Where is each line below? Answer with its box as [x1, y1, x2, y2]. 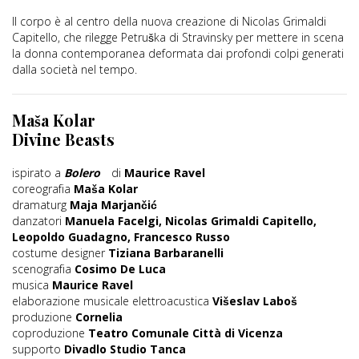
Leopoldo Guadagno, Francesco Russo [12, 229, 230, 245]
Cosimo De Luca [75, 261, 166, 277]
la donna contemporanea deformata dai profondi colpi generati [12, 46, 344, 62]
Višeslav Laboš [212, 293, 297, 309]
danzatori [12, 213, 65, 229]
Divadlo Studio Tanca [64, 341, 186, 357]
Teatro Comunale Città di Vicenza [88, 325, 283, 341]
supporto [12, 341, 64, 357]
